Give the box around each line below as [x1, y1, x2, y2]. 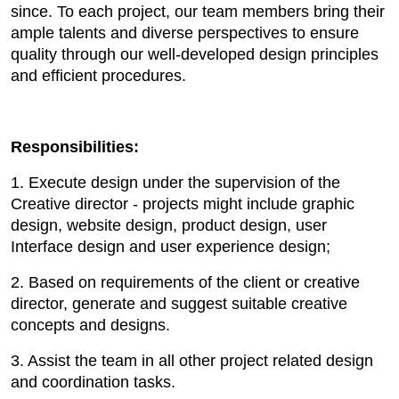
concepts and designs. [11, 316, 170, 335]
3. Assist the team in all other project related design [11, 352, 373, 370]
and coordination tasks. [11, 373, 175, 392]
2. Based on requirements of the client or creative [11, 273, 360, 292]
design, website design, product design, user [11, 216, 327, 235]
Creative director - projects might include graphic [11, 195, 354, 214]
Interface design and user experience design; [11, 238, 330, 256]
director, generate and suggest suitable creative [11, 295, 347, 313]
